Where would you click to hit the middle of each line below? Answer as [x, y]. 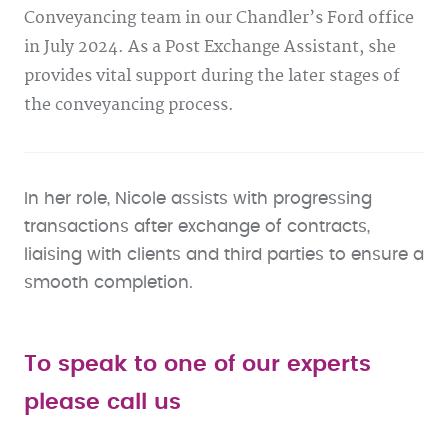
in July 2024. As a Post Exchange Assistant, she [210, 47]
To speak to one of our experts [197, 364]
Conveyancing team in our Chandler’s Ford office [219, 18]
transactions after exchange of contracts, [197, 227]
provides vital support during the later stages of [212, 76]
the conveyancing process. [129, 105]
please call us [102, 402]
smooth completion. [108, 283]
